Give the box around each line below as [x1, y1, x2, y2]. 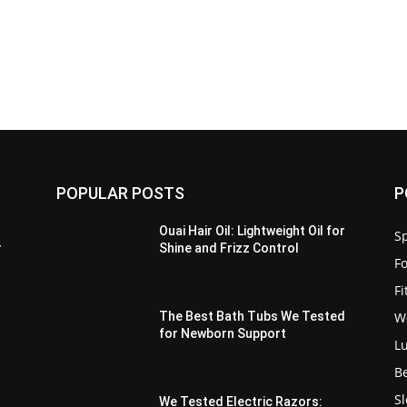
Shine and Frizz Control [159, 241, 300, 256]
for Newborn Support [159, 326, 287, 342]
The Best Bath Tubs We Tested [159, 309, 346, 324]
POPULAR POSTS [56, 184, 184, 203]
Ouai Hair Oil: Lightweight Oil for [159, 223, 346, 239]
